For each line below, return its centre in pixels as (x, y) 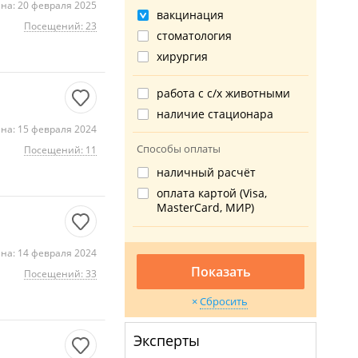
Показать (221, 272)
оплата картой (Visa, (212, 193)
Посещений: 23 (60, 26)
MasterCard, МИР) (205, 207)
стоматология (194, 36)
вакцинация (190, 15)
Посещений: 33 (60, 274)
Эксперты (167, 340)
